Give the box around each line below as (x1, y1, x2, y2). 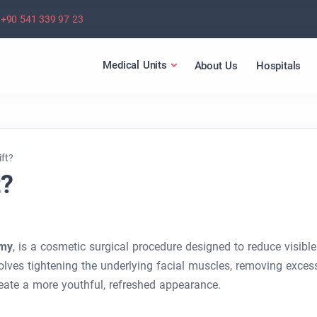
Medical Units (103, 59, 167, 71)
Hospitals (255, 59, 301, 72)
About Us (194, 59, 238, 72)
